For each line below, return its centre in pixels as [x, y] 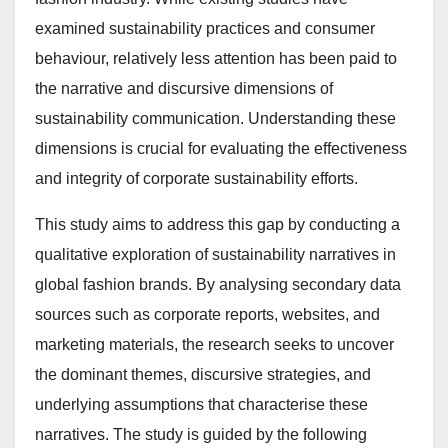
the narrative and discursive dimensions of [184, 88]
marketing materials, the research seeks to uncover [214, 344]
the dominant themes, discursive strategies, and [203, 374]
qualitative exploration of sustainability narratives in [215, 254]
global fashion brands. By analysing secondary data [218, 284]
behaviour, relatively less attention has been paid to [216, 58]
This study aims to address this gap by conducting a [217, 224]
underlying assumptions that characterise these [201, 404]
